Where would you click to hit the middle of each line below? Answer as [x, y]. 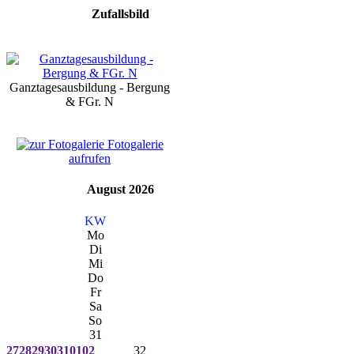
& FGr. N [90, 101]
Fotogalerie [134, 144]
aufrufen [90, 158]
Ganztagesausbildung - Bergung [90, 87]
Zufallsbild [120, 13]
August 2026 [120, 190]
